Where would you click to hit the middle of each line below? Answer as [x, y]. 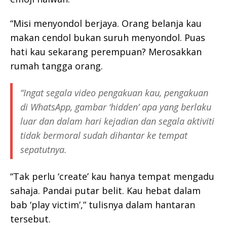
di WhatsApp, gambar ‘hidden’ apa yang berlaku [116, 107]
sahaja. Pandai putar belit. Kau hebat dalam [105, 191]
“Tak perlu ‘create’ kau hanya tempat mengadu [112, 177]
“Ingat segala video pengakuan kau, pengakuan [114, 93]
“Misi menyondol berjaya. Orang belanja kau [106, 24]
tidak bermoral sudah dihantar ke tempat [104, 136]
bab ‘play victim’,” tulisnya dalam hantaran [103, 205]
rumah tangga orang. [56, 66]
